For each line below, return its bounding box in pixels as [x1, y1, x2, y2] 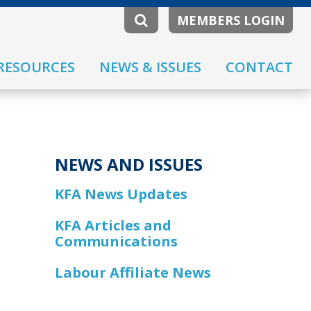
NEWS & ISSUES [99, 58, 201, 76]
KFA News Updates [54, 185, 187, 204]
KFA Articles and [54, 216, 171, 235]
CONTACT [226, 58, 293, 76]
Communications [54, 232, 178, 251]
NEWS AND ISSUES [54, 153, 203, 176]
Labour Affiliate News [54, 263, 211, 283]
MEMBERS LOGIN [177, 12, 285, 28]
